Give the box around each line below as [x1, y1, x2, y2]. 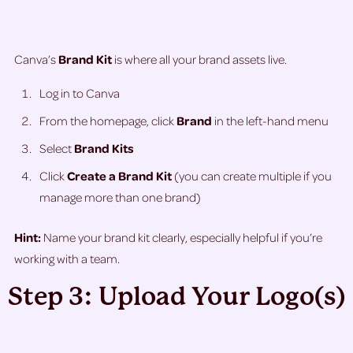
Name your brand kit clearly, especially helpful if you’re [41, 229, 322, 246]
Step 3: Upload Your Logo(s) [8, 282, 345, 312]
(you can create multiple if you [172, 168, 332, 184]
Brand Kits [74, 140, 134, 157]
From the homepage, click [39, 113, 176, 129]
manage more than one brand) [39, 189, 201, 206]
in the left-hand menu [212, 113, 329, 129]
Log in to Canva [39, 85, 120, 102]
